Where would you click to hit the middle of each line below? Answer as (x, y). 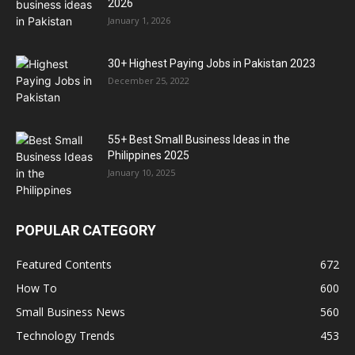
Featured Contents (64, 264)
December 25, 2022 (149, 80)
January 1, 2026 (139, 20)
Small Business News (71, 312)
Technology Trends (65, 336)
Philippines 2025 (149, 155)
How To (36, 288)
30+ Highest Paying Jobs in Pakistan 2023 (212, 63)
